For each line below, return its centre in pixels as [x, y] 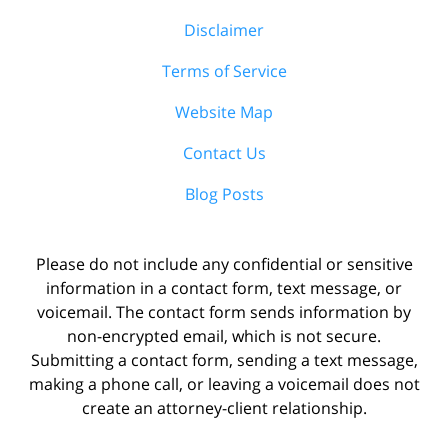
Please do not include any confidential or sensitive [224, 263]
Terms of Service [224, 70]
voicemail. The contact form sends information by [224, 311]
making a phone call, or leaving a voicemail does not [224, 383]
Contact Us [224, 152]
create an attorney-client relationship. [224, 407]
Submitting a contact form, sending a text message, [224, 359]
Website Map [224, 111]
